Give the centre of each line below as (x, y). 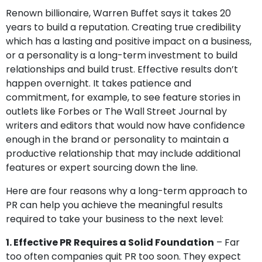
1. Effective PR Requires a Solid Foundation (110, 242)
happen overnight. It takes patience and (99, 83)
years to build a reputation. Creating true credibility (123, 27)
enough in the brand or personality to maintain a (117, 139)
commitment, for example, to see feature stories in (123, 97)
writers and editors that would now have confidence (125, 125)
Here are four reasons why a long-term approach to (127, 191)
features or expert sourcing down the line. (102, 168)
